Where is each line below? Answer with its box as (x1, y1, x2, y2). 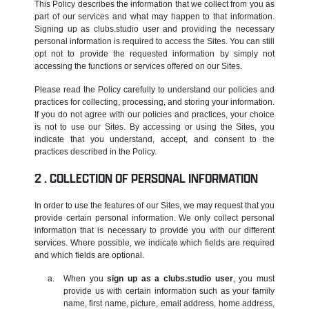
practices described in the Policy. (34, 146, 157, 157)
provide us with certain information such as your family (63, 286, 275, 296)
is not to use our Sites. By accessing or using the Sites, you (34, 121, 275, 132)
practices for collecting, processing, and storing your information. (34, 97, 275, 107)
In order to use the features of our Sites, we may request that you (34, 200, 275, 210)
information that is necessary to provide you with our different (34, 225, 275, 235)
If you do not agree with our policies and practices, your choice (34, 109, 275, 119)
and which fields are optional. (34, 250, 144, 260)
